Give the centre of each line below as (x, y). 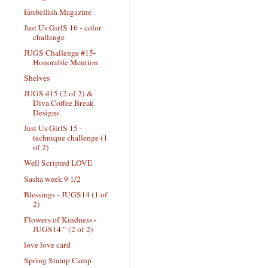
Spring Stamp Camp (57, 260)
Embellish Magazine (57, 12)
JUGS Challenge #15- (60, 52)
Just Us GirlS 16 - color (63, 27)
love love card (47, 244)
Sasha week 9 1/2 (52, 179)
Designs (46, 113)
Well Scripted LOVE (58, 163)
